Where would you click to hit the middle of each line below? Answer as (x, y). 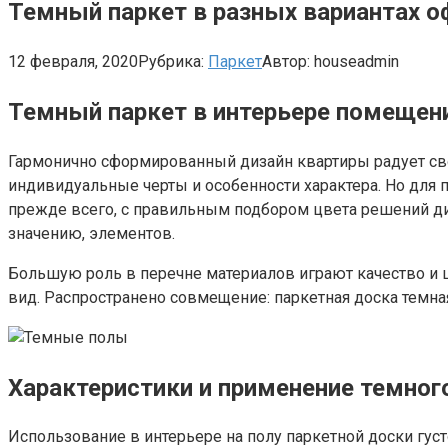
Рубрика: (171, 61)
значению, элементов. (91, 233)
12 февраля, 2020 (73, 61)
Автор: (286, 61)
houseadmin (356, 61)
